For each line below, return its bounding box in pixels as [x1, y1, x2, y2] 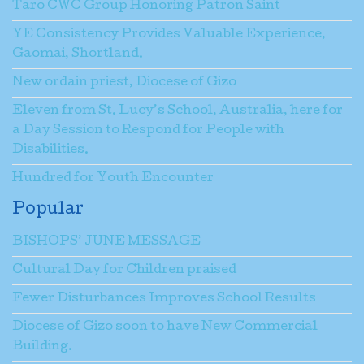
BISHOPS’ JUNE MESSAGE [12, 235, 201, 249]
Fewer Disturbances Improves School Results [12, 292, 316, 305]
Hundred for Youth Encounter [12, 171, 214, 185]
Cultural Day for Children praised [12, 263, 236, 277]
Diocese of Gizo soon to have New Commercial [12, 320, 318, 334]
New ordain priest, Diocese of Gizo [12, 76, 236, 89]
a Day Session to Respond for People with [12, 123, 284, 137]
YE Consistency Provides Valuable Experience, [12, 28, 326, 41]
